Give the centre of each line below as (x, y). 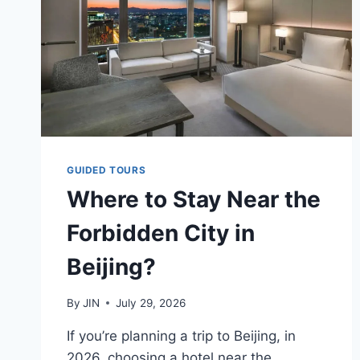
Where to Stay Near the (194, 200)
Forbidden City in (161, 233)
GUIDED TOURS (106, 170)
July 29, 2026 (151, 303)
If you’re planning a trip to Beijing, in (181, 335)
